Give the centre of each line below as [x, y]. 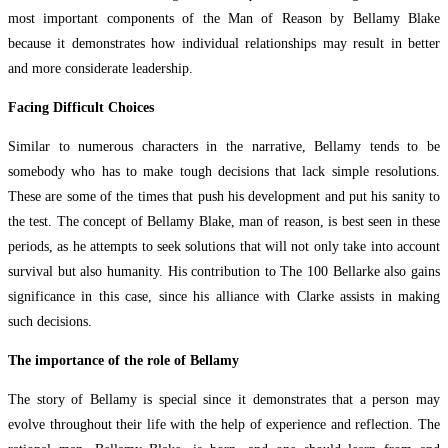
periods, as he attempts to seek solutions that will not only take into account [224, 246]
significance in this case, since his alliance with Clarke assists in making [224, 296]
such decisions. [50, 321]
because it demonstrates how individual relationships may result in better [224, 43]
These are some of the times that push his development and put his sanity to [224, 196]
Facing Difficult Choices [81, 107]
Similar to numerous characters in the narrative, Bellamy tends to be [224, 146]
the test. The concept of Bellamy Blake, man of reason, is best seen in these [224, 221]
